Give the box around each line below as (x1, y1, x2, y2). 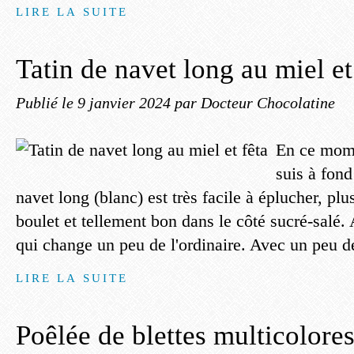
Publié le (16, 94, 77, 111)
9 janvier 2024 (77, 94, 175, 111)
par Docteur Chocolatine (175, 94, 335, 111)
